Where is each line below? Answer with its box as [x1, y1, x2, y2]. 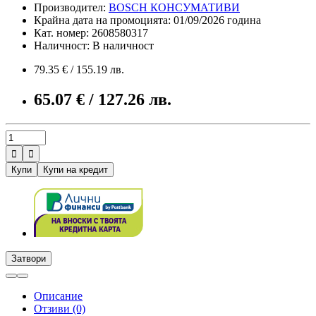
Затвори [11, 253, 46, 264]
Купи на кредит [43, 164, 108, 175]
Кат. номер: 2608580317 [34, 26, 148, 39]
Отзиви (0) [34, 302, 85, 315]
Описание [34, 289, 83, 302]
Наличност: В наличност [34, 39, 154, 51]
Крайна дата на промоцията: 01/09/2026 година [34, 13, 261, 26]
